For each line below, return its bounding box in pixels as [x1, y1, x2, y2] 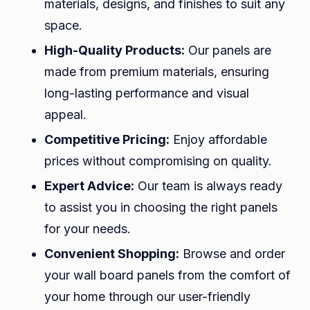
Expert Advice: [44, 179, 134, 194]
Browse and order [179, 246, 285, 262]
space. [44, 18, 82, 33]
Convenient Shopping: [44, 246, 179, 262]
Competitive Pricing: [44, 132, 170, 147]
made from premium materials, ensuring [44, 64, 269, 80]
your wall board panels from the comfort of [44, 268, 291, 283]
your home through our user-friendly [44, 289, 250, 304]
